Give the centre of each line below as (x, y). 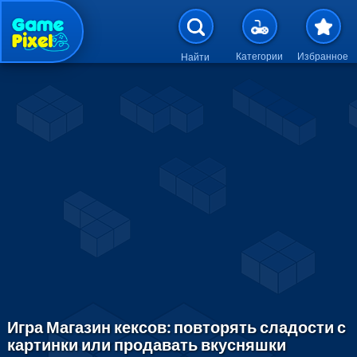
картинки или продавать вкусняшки (147, 344)
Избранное (323, 57)
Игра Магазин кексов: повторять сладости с (177, 327)
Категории (259, 56)
